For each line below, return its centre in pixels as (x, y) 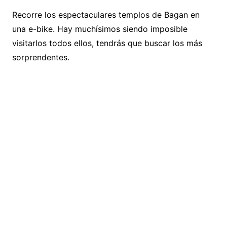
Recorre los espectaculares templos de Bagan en (106, 15)
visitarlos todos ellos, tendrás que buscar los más (107, 43)
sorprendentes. (41, 57)
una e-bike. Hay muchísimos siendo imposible (100, 29)
